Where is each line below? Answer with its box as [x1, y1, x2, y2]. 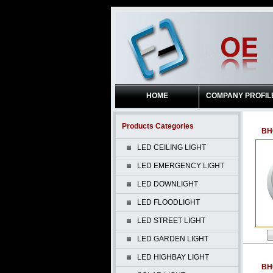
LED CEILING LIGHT [136, 143, 206, 152]
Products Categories [121, 122, 194, 130]
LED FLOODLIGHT [136, 198, 200, 207]
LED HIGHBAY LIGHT [136, 253, 209, 261]
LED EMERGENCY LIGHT [136, 161, 224, 170]
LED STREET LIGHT [136, 216, 205, 225]
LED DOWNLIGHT [136, 180, 198, 188]
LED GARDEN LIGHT [136, 235, 208, 243]
